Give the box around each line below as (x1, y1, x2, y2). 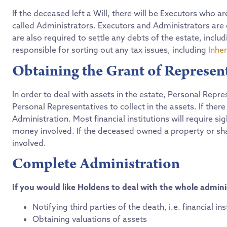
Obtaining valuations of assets (32, 213, 147, 224)
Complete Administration (12, 154, 180, 175)
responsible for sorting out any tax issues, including (12, 45, 208, 55)
